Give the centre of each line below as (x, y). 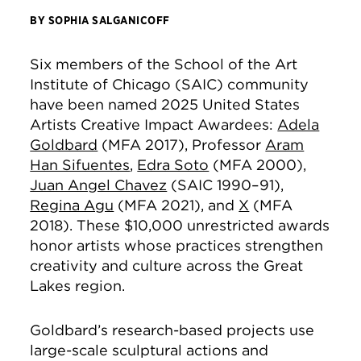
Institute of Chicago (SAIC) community (170, 84)
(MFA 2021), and (176, 205)
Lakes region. (80, 286)
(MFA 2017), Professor (182, 145)
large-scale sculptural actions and (149, 350)
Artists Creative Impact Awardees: (154, 124)
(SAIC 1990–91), (226, 185)
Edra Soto (173, 165)
